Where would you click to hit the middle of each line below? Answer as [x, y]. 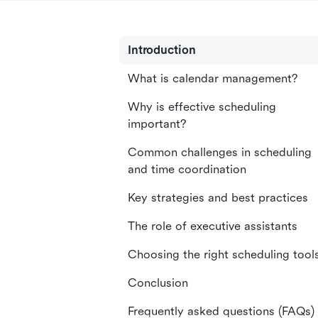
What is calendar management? [213, 78]
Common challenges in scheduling [220, 152]
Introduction [162, 50]
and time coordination [187, 169]
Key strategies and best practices [218, 198]
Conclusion [158, 283]
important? [157, 124]
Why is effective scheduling [202, 107]
